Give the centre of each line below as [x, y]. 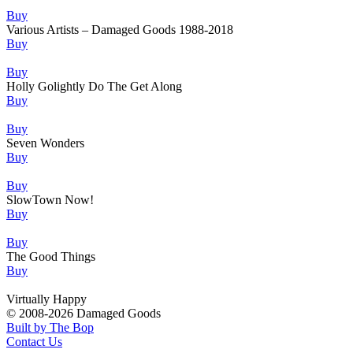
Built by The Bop [50, 328]
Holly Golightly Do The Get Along [94, 87]
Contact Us [34, 342]
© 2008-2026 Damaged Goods [84, 314]
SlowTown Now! [50, 200]
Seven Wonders [45, 143]
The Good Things [51, 257]
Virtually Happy [46, 299]
